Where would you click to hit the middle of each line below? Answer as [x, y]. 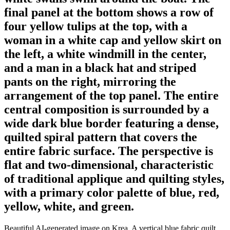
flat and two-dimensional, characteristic [109, 165]
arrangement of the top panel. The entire [111, 95]
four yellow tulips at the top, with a [96, 26]
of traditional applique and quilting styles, [114, 178]
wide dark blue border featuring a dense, [111, 123]
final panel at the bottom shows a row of [109, 12]
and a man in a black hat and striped [100, 68]
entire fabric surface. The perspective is [109, 151]
